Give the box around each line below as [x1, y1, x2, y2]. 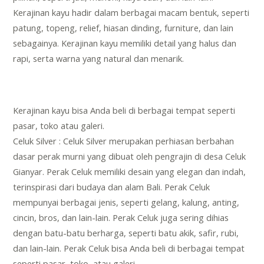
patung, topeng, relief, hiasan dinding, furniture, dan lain [13, 22, 234, 34]
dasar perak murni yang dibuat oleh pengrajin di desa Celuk [13, 150, 246, 163]
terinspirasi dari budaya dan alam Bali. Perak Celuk [13, 181, 210, 193]
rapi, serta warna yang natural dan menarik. [13, 52, 184, 65]
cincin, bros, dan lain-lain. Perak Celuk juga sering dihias [13, 212, 229, 224]
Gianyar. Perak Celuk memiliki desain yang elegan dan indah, [13, 166, 246, 178]
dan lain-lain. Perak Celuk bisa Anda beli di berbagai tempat [13, 242, 245, 255]
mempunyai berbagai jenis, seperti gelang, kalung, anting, [13, 196, 240, 209]
